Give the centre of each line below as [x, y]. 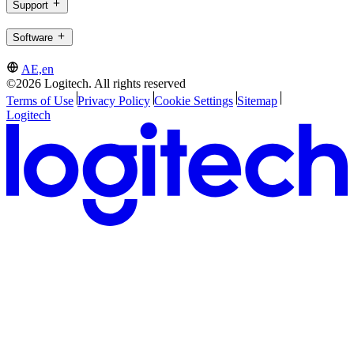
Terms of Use [40, 101]
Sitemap [257, 101]
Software [33, 38]
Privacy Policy [113, 101]
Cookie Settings [193, 101]
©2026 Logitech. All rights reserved [96, 84]
